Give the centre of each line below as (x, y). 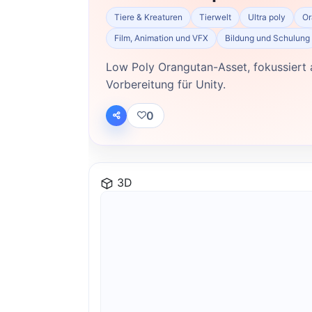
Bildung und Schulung (267, 38)
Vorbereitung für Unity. (166, 84)
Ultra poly (267, 17)
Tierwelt (215, 17)
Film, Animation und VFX (161, 38)
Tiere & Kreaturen (148, 17)
